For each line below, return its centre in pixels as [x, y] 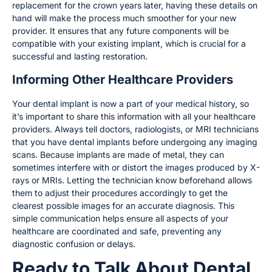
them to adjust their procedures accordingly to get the [120, 192]
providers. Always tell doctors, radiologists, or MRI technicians [135, 129]
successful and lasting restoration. [80, 56]
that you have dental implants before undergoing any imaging [135, 141]
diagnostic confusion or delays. [74, 243]
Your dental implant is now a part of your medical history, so [131, 103]
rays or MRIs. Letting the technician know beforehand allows [132, 180]
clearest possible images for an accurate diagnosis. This [123, 205]
